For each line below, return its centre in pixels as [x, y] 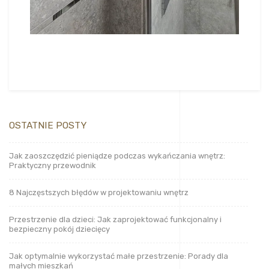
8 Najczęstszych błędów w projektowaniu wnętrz [99, 192]
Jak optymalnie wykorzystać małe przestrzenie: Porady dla [119, 256]
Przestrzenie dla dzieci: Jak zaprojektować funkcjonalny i [115, 219]
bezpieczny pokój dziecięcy [59, 229]
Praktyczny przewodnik [53, 165]
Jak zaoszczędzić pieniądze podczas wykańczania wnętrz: [117, 156]
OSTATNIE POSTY [48, 125]
